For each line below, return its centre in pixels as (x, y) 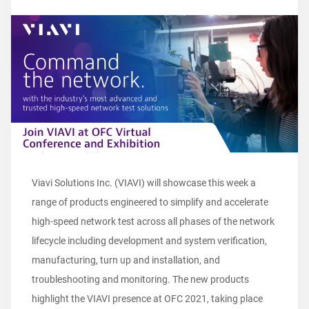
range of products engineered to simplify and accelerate (150, 202)
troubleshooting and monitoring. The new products (140, 279)
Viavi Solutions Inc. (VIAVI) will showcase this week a (144, 182)
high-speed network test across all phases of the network (153, 221)
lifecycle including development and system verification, (149, 240)
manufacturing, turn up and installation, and (126, 260)
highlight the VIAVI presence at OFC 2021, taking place (147, 298)
